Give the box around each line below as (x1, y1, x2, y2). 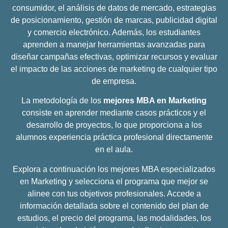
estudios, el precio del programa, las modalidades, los (17, 213, 211, 222)
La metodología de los (21, 96, 103, 105)
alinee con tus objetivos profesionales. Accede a (27, 189, 201, 198)
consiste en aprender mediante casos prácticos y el (22, 108, 206, 118)
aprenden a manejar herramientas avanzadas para (23, 40, 205, 49)
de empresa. (92, 76, 136, 85)
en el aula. (95, 145, 133, 154)
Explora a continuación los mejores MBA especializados (13, 164, 215, 174)
